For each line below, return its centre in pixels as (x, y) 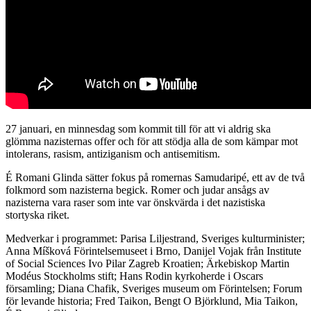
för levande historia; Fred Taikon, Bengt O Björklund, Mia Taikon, (152, 301)
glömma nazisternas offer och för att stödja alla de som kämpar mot (152, 141)
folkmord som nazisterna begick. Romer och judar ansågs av (137, 190)
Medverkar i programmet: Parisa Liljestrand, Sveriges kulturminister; (155, 238)
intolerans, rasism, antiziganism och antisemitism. (113, 153)
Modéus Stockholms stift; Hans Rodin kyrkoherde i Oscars (134, 276)
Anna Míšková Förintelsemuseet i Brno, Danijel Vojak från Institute (153, 251)
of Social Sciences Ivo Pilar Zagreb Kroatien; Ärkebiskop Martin (148, 263)
